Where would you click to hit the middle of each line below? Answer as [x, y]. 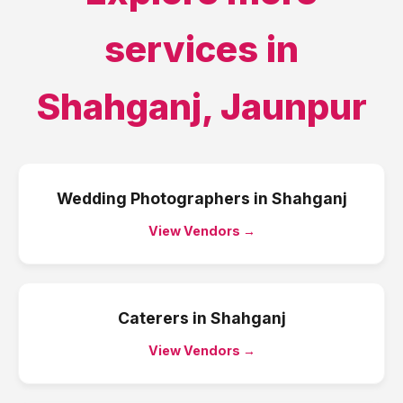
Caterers [153, 318]
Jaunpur [293, 107]
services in [201, 49]
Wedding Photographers [153, 198]
